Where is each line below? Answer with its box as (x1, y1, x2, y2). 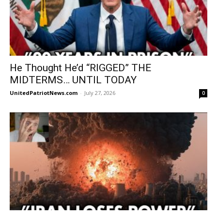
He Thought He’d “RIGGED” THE (10, 62, 151, 74)
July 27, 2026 (84, 89, 115, 97)
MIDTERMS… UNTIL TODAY (10, 74, 137, 86)
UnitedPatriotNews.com (10, 89, 77, 97)
